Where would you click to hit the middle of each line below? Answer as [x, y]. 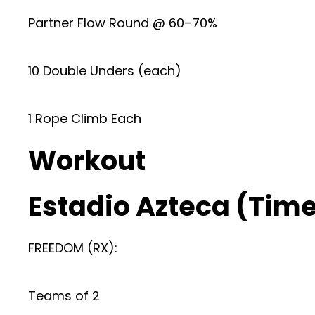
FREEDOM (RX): [73, 248]
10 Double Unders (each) [105, 71]
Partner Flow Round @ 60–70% [123, 23]
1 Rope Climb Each [85, 118]
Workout [87, 161]
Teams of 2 [64, 296]
